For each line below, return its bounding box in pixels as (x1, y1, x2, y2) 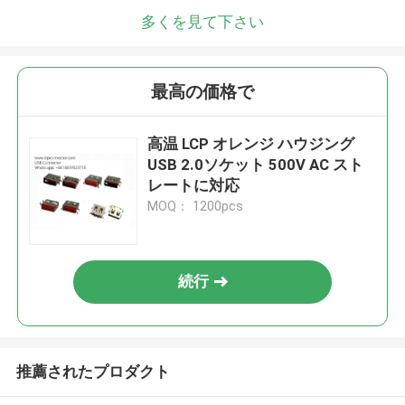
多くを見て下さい (141, 12, 264, 31)
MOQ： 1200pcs (147, 199, 244, 214)
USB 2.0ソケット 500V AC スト (147, 155, 364, 174)
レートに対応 (147, 176, 240, 195)
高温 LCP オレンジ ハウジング (147, 135, 355, 154)
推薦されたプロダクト (15, 362, 170, 381)
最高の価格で (151, 81, 254, 103)
